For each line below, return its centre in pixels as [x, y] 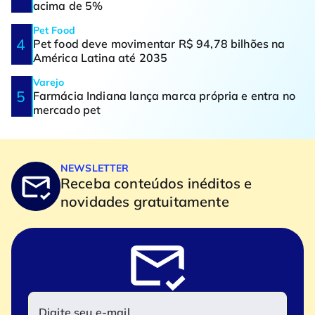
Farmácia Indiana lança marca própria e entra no [164, 95]
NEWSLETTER [95, 168]
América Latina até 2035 [100, 57]
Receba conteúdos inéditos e [156, 183]
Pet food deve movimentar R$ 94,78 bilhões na [159, 43]
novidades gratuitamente [145, 201]
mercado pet [67, 109]
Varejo [49, 82]
